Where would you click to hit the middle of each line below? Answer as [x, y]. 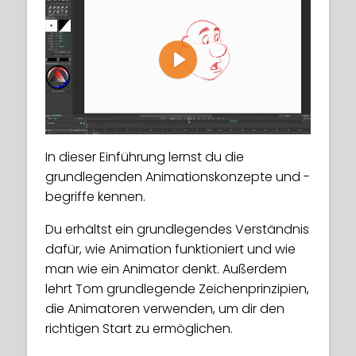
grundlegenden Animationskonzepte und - [178, 176]
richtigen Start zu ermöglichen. [139, 328]
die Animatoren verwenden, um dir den [165, 308]
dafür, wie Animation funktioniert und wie [170, 249]
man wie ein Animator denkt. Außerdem [166, 269]
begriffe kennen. [95, 196]
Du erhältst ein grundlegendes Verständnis [177, 229]
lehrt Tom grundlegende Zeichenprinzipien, [177, 288]
